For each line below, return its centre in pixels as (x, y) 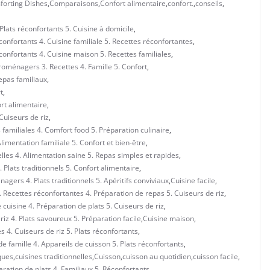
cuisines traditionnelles (54, 256)
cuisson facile (215, 256)
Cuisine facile (193, 180)
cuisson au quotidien (157, 256)
